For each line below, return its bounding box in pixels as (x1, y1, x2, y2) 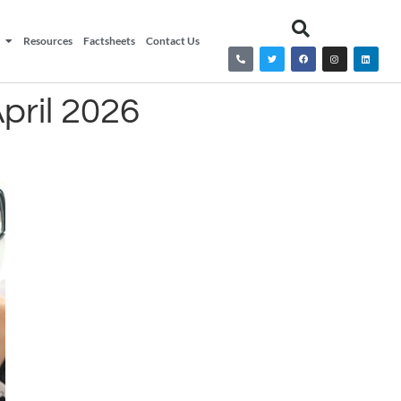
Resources (23, 34, 73, 47)
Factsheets (83, 34, 136, 47)
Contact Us (146, 34, 200, 47)
